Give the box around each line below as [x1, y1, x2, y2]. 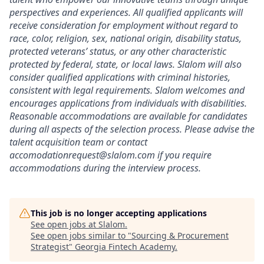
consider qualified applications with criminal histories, [9, 71, 230, 84]
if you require [155, 148, 212, 161]
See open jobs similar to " [31, 230, 131, 241]
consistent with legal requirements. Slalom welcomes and [9, 84, 245, 97]
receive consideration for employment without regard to [9, 19, 238, 32]
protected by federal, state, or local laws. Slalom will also [9, 58, 242, 71]
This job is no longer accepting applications [31, 207, 207, 219]
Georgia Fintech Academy [75, 241, 175, 252]
